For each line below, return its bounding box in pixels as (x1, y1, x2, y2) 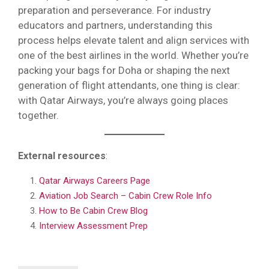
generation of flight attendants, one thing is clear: (18, 79, 240, 91)
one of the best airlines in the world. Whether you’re (18, 49, 249, 61)
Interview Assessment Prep (39, 220, 148, 231)
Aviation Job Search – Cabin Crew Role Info (39, 190, 212, 201)
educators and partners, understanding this (18, 19, 213, 31)
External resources (18, 150, 106, 162)
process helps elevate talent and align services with (18, 34, 249, 46)
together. (18, 109, 59, 121)
